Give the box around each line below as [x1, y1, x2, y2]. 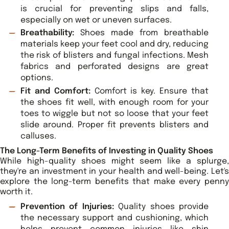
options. [20, 74, 53, 83]
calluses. [20, 132, 56, 141]
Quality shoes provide [118, 202, 209, 212]
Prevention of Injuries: [20, 202, 119, 212]
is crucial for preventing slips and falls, [20, 4, 209, 13]
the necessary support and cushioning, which [20, 214, 209, 223]
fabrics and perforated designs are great [20, 62, 209, 72]
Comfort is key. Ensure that [94, 87, 209, 96]
